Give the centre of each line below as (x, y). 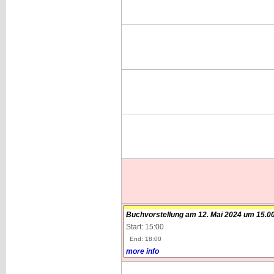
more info (142, 251)
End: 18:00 (145, 239)
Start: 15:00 (145, 227)
